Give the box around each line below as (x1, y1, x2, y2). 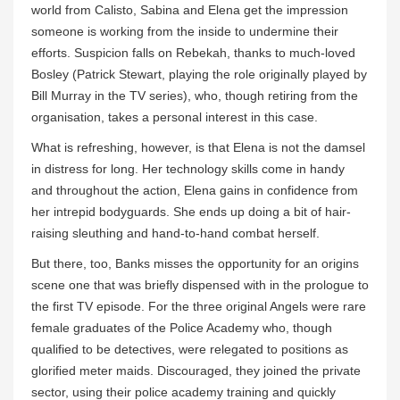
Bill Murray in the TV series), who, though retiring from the (31, 87, 358, 103)
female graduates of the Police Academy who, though (31, 320, 332, 335)
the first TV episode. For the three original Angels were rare (31, 298, 366, 313)
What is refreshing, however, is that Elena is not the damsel (31, 139, 365, 154)
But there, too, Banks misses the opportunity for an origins (31, 255, 359, 271)
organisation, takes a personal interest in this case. (31, 109, 318, 124)
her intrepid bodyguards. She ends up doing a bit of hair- (31, 204, 351, 219)
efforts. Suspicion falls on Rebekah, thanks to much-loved (31, 45, 355, 60)
